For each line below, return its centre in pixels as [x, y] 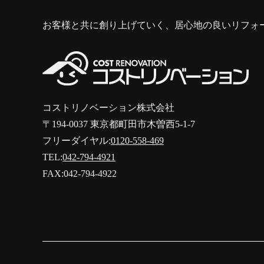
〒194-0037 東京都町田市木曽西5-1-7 [119, 124]
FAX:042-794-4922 [80, 173]
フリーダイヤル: [77, 140]
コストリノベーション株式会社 [108, 107]
